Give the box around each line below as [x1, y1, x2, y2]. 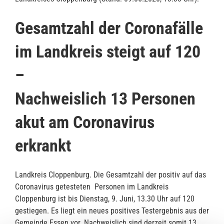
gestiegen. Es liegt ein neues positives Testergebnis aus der [15, 205, 209, 215]
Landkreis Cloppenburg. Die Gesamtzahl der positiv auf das [15, 169, 206, 179]
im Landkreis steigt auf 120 [15, 41, 200, 61]
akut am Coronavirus [15, 112, 154, 132]
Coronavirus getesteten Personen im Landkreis [15, 181, 168, 191]
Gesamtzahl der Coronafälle [15, 18, 203, 38]
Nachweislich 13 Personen [15, 88, 195, 108]
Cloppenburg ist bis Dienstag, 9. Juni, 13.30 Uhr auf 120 [15, 193, 194, 203]
